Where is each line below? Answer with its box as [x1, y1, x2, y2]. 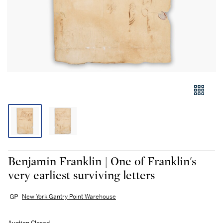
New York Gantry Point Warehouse [22, 193, 116, 201]
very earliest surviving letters [8, 170, 155, 182]
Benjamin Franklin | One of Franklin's [8, 156, 196, 168]
